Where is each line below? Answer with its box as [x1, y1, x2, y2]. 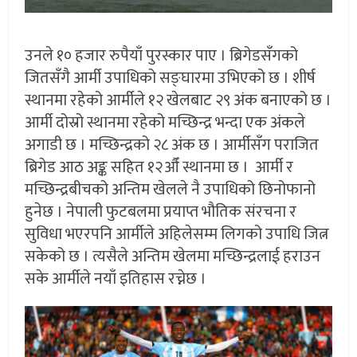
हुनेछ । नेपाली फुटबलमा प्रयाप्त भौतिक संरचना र [25, 198, 297, 226]
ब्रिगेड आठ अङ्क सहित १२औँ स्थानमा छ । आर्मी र [25, 153, 294, 181]
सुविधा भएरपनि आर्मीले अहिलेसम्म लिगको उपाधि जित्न [25, 220, 330, 248]
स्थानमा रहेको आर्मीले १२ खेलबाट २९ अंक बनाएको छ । [25, 86, 332, 114]
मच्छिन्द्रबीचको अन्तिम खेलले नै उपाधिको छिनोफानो [25, 175, 316, 203]
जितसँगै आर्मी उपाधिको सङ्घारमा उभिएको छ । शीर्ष [25, 64, 316, 92]
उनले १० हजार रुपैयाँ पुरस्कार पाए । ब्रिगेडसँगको [25, 41, 299, 69]
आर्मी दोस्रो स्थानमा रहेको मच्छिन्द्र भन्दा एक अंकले [25, 108, 306, 136]
